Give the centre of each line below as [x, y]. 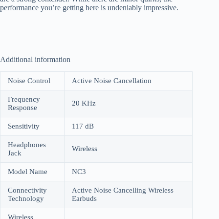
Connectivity [27, 190]
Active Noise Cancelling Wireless [123, 190]
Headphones [27, 144]
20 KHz [84, 103]
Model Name [28, 171]
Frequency [24, 99]
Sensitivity [24, 126]
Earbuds [84, 198]
